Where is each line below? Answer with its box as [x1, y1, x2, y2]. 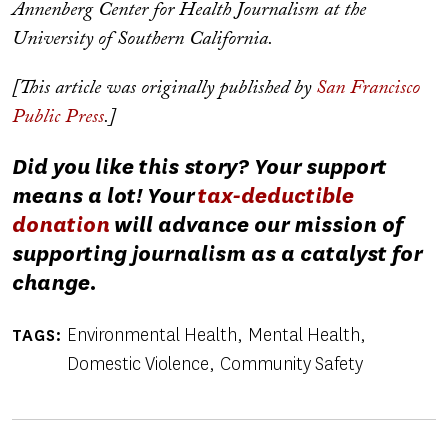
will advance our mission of [114, 209, 403, 239]
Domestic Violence [66, 351, 209, 376]
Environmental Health [66, 322, 237, 347]
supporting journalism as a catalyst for [12, 238, 422, 268]
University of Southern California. [12, 28, 273, 49]
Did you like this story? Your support [12, 151, 387, 181]
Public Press [12, 106, 104, 127]
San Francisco [316, 77, 420, 98]
